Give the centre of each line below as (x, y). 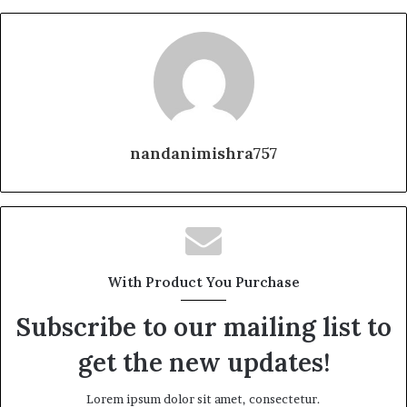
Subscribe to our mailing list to (203, 327)
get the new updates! (203, 362)
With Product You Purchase (203, 282)
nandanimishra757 (203, 153)
